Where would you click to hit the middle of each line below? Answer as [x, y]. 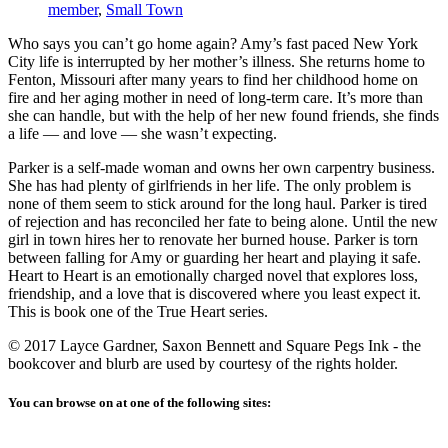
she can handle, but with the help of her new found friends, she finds [223, 116]
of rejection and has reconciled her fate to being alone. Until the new [223, 222]
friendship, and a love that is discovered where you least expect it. [214, 294]
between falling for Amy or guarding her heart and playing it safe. [214, 258]
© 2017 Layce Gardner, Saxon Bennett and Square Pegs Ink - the [214, 346]
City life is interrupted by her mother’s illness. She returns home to [216, 62]
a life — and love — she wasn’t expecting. [142, 134]
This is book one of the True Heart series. [138, 312]
